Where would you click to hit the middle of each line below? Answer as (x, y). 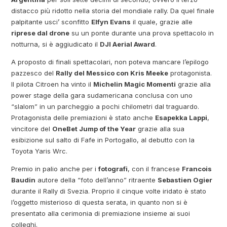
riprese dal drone (41, 33)
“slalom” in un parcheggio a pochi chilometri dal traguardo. (105, 107)
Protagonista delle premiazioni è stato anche (83, 118)
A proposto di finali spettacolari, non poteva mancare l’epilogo (110, 62)
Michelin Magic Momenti (135, 84)
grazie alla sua (160, 129)
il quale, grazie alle (162, 22)
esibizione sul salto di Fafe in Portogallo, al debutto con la (103, 140)
